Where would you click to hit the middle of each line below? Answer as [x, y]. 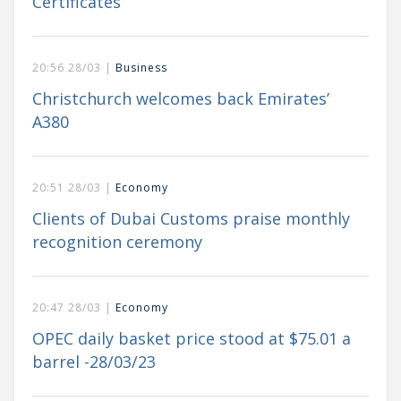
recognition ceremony [117, 242]
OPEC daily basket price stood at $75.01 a [192, 339]
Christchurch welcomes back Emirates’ [181, 99]
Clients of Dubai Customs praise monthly [191, 219]
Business [141, 68]
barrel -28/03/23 [94, 362]
